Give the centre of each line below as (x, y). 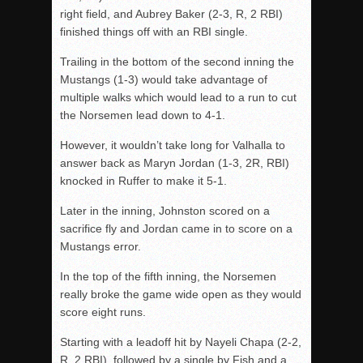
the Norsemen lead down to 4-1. (143, 115)
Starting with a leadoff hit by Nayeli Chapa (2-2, (181, 342)
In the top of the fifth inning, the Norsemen (168, 276)
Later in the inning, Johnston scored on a (165, 211)
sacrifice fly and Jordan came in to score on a (176, 228)
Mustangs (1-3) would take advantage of (164, 79)
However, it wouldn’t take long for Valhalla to (173, 145)
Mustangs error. (100, 246)
